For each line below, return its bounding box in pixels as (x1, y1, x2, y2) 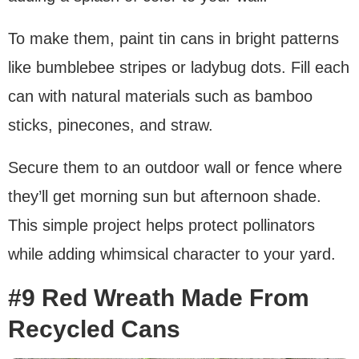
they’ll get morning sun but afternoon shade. (8, 188, 321, 206)
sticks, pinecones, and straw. (8, 116, 213, 135)
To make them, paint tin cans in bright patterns (8, 30, 339, 48)
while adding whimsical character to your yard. (8, 245, 336, 264)
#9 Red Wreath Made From (8, 284, 309, 312)
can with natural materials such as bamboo (8, 87, 313, 106)
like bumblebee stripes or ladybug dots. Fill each (8, 58, 349, 77)
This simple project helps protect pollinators (8, 216, 315, 235)
